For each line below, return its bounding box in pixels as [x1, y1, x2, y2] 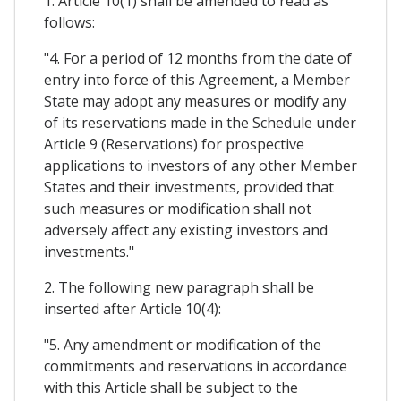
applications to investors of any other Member [44, 156, 357, 176]
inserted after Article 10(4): [44, 299, 221, 320]
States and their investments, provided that [44, 177, 334, 198]
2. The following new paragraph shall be [44, 277, 314, 298]
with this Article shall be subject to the [44, 378, 298, 398]
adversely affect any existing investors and [44, 220, 328, 241]
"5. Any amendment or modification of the [44, 335, 321, 355]
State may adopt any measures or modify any [44, 91, 346, 112]
